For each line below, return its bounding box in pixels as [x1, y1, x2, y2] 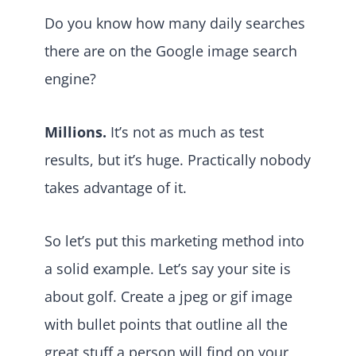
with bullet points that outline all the [44, 314, 288, 334]
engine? [44, 68, 96, 88]
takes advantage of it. [44, 177, 191, 197]
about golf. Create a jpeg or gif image [44, 286, 292, 306]
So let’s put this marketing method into [44, 230, 304, 250]
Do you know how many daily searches [44, 13, 305, 33]
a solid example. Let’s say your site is [44, 258, 291, 278]
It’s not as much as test [106, 122, 264, 141]
